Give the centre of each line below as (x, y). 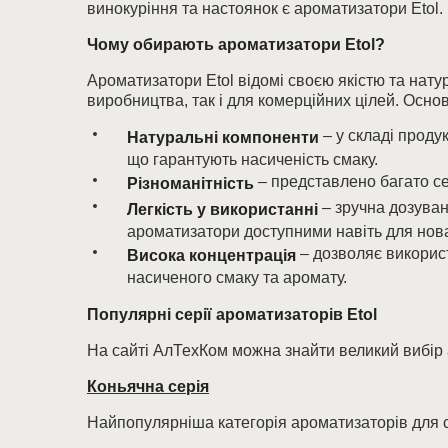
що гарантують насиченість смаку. (252, 159)
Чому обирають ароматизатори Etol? (236, 44)
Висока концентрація (211, 255)
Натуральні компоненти (223, 137)
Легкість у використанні (222, 209)
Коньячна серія (148, 386)
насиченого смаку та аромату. (237, 277)
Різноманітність (190, 183)
